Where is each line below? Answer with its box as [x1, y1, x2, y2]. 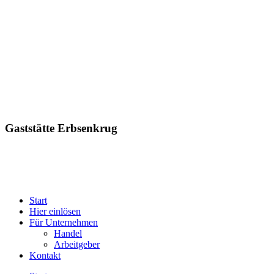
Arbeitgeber [54, 239, 100, 250]
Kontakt [29, 250, 61, 261]
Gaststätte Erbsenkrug [5, 122, 117, 135]
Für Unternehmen [29, 217, 98, 228]
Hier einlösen [29, 206, 81, 217]
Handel [54, 228, 82, 239]
